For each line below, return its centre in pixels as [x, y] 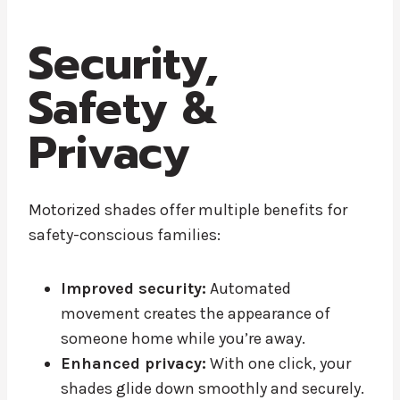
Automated [249, 288]
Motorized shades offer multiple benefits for [188, 209]
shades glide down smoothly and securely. [212, 388]
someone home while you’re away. [183, 338]
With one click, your [279, 363]
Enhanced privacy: [133, 363]
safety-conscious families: [125, 234]
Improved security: [133, 288]
